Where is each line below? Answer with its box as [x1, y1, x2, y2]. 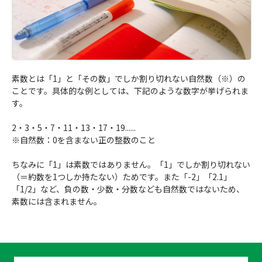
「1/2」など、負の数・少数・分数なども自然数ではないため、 [12, 183, 244, 195]
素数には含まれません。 [12, 195, 102, 208]
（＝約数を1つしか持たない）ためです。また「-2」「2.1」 [12, 171, 232, 183]
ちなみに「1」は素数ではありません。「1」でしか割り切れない [12, 158, 250, 171]
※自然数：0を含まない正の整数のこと [12, 134, 156, 146]
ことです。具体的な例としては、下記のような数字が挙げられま [12, 85, 249, 97]
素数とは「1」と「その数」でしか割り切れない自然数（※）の [12, 73, 246, 85]
